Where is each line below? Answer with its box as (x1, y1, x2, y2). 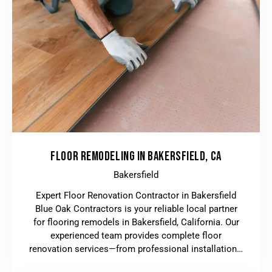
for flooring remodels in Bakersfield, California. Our (33, 216, 239, 228)
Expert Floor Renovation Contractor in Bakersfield (36, 189, 236, 201)
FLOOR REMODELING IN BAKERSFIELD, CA (50, 149, 222, 165)
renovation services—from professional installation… (29, 243, 243, 254)
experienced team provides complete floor (50, 229, 222, 241)
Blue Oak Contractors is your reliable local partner (35, 203, 237, 214)
